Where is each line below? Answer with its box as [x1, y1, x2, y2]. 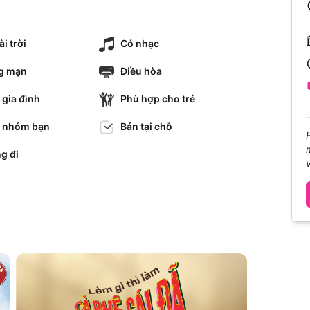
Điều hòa [120, 65, 163, 77]
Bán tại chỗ [120, 120, 173, 132]
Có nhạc [120, 37, 160, 49]
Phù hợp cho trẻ [120, 93, 196, 104]
